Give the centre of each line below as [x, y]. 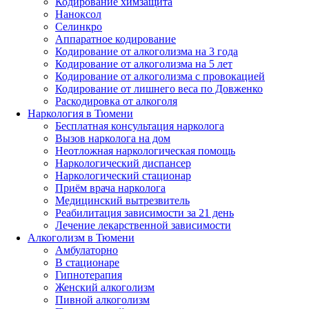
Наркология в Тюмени [80, 113]
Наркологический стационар [123, 175]
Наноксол [78, 14]
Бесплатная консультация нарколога [140, 126]
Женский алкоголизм [105, 287]
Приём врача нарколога [110, 188]
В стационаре [87, 262]
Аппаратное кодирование [116, 39]
